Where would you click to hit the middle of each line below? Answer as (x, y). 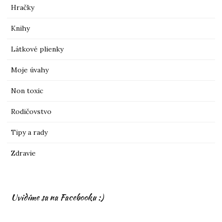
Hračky (23, 7)
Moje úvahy (30, 70)
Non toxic (27, 90)
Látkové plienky (37, 49)
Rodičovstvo (31, 111)
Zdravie (24, 153)
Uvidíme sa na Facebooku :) (57, 197)
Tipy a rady (29, 132)
